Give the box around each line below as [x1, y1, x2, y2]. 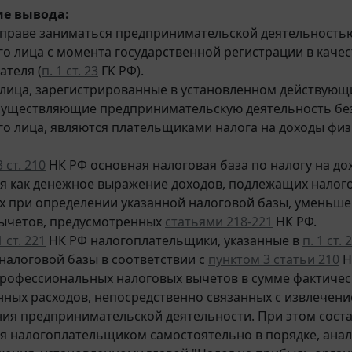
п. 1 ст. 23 [42, 62, 98, 80]
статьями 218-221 [165, 213, 273, 231]
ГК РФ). [98, 62, 144, 80]
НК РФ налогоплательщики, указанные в [46, 232, 302, 250]
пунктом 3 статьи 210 [208, 251, 339, 269]
